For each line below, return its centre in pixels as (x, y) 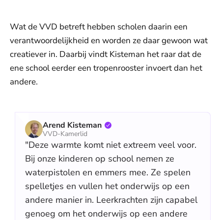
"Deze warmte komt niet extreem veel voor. (111, 145)
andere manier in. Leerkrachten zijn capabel (111, 200)
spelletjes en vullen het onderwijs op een (107, 186)
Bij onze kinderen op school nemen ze (100, 159)
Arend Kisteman (72, 125)
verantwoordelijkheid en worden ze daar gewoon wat (109, 41)
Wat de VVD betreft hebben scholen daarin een (99, 27)
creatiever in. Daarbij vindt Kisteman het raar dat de (106, 54)
